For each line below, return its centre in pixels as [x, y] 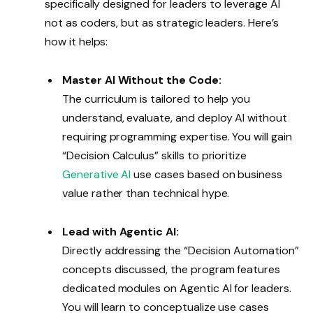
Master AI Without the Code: [142, 80]
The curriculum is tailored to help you [156, 99]
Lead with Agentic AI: [121, 232]
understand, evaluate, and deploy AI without [175, 118]
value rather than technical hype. [146, 194]
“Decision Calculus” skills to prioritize [155, 156]
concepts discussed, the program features [172, 270]
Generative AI [97, 175]
